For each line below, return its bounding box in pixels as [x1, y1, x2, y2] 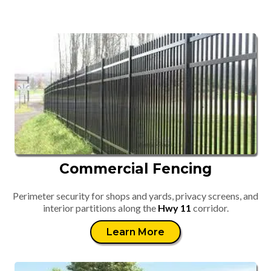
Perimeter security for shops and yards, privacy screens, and [13, 190, 258, 201]
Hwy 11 [157, 202, 191, 214]
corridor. [191, 202, 229, 214]
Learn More [106, 226, 165, 238]
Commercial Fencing [59, 160, 212, 177]
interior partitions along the [42, 202, 158, 214]
